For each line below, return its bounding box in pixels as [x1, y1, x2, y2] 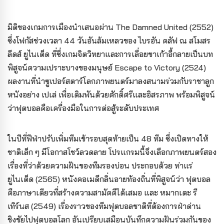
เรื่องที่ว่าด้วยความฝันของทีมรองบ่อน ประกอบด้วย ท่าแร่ [7, 160, 192, 170]
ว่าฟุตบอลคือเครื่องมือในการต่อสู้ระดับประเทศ [7, 103, 159, 113]
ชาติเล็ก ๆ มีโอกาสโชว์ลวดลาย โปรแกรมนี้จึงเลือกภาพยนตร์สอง [7, 147, 216, 157]
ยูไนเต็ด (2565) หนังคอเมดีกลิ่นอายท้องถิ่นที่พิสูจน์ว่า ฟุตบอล [7, 174, 210, 184]
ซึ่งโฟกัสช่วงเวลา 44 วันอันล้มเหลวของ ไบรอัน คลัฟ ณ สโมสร [7, 35, 210, 45]
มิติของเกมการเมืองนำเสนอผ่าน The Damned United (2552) [7, 22, 213, 32]
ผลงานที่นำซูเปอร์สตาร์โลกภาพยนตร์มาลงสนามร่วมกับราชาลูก [7, 76, 214, 86]
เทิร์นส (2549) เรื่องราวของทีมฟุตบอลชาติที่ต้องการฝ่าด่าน [7, 201, 201, 211]
